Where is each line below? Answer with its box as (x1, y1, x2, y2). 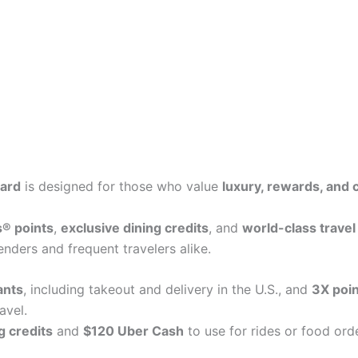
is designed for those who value (20, 178, 222, 194)
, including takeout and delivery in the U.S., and (22, 281, 312, 298)
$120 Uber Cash (82, 323, 184, 340)
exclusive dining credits (60, 219, 209, 236)
